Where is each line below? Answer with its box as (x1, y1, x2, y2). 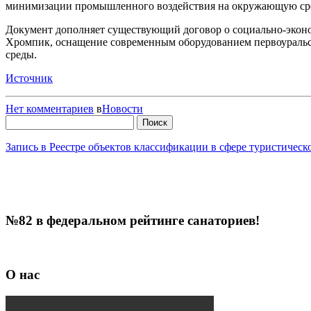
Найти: (5, 114, 38, 126)
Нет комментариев (6, 102, 94, 115)
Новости (102, 102, 143, 115)
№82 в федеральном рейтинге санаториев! (6, 213, 260, 228)
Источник (6, 72, 53, 84)
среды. (6, 48, 37, 60)
